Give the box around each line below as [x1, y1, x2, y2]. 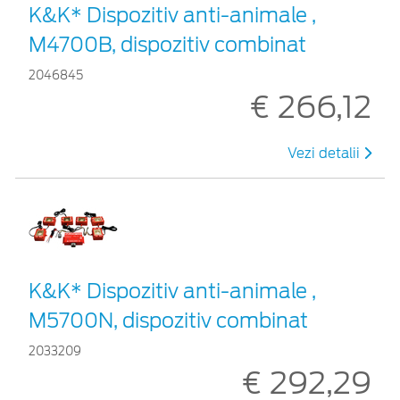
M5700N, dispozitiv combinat [29, 308, 308, 332]
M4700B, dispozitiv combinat [29, 32, 306, 56]
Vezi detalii [287, 145, 363, 162]
